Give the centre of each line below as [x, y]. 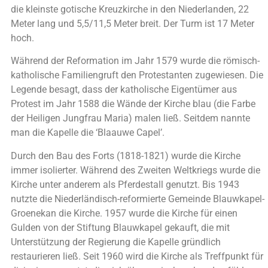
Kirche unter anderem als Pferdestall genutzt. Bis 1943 [125, 184]
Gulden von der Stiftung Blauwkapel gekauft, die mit [120, 227]
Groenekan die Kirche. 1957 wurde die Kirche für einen [124, 213]
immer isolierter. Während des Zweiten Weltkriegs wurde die [135, 170]
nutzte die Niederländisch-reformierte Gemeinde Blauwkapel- [138, 199]
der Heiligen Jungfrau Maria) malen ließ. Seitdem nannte [130, 118]
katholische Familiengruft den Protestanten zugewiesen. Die [137, 75]
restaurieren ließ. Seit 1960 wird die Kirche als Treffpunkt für [137, 256]
